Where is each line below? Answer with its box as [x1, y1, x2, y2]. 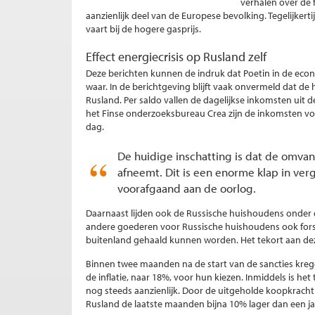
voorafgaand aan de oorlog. [117, 181, 256, 195]
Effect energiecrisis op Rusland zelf [86, 49, 266, 65]
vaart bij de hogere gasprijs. [86, 22, 201, 35]
